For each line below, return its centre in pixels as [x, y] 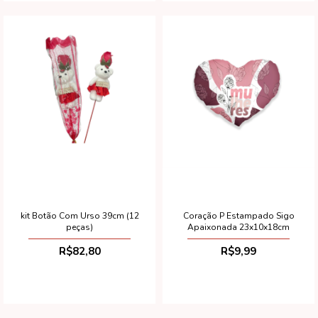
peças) [79, 227]
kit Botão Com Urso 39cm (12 [79, 215]
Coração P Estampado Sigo [238, 215]
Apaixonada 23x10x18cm [238, 227]
